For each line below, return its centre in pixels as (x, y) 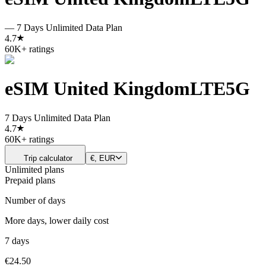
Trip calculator (48, 158)
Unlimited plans (34, 169)
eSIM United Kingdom (97, 89)
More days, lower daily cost (57, 220)
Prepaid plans (30, 180)
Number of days (35, 200)
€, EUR (103, 158)
